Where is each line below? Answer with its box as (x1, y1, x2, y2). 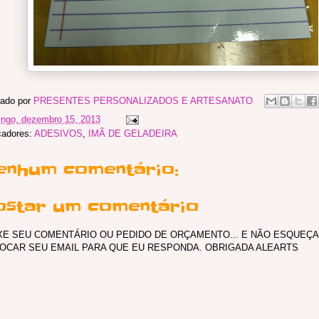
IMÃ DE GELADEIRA (88, 128, 177, 140)
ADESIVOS (33, 128, 83, 140)
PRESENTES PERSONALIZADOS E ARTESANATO (33, 95, 253, 106)
